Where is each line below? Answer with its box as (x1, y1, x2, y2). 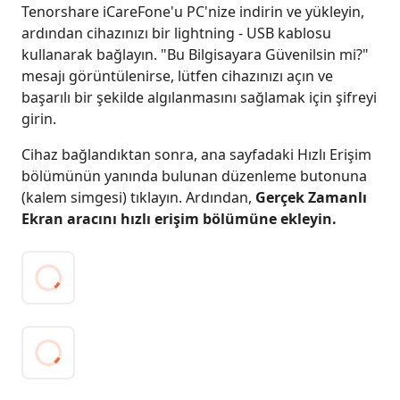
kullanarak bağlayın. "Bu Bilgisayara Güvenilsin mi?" (21, 45, 369, 64)
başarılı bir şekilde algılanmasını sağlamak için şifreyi (21, 87, 377, 107)
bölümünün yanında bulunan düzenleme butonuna (21, 166, 367, 186)
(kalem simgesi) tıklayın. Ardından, (21, 187, 255, 207)
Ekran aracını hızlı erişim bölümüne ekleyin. (21, 209, 337, 229)
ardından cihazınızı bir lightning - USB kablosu (21, 23, 331, 43)
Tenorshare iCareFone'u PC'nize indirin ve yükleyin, (21, 2, 364, 21)
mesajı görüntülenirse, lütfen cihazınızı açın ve (21, 66, 333, 86)
